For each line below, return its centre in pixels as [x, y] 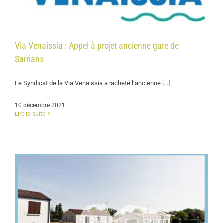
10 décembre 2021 [40, 105]
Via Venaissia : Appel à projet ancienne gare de [97, 46]
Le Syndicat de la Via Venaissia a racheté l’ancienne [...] [92, 83]
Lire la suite [30, 114]
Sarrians [29, 59]
